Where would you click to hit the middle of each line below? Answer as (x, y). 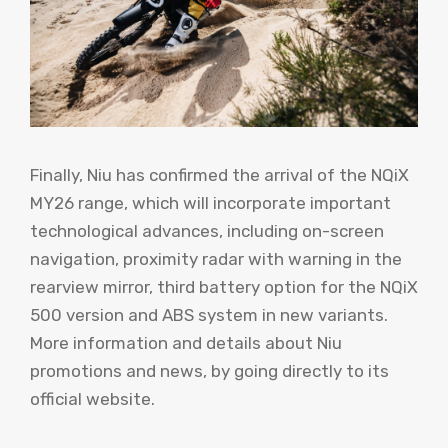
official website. (92, 398)
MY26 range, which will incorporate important (210, 202)
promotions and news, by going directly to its (209, 370)
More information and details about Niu (186, 342)
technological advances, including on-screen (207, 230)
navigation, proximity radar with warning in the (216, 258)
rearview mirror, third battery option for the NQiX (224, 286)
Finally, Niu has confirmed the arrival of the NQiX (219, 174)
